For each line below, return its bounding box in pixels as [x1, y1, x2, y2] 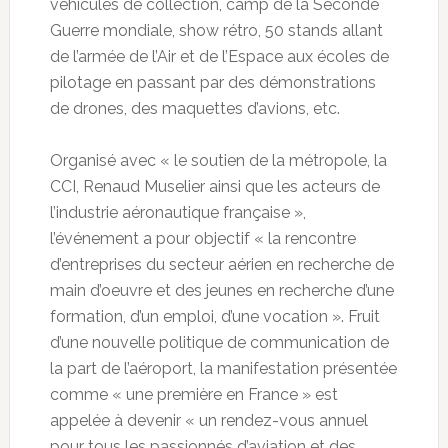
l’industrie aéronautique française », [49, 203, 306, 223]
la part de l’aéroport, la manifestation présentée [49, 359, 397, 379]
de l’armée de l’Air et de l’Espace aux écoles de [49, 47, 389, 67]
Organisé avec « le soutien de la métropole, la [49, 151, 387, 171]
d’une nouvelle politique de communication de [49, 333, 389, 353]
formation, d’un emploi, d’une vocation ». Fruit [49, 307, 380, 327]
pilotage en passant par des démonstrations [49, 73, 376, 93]
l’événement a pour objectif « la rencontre [49, 229, 356, 249]
